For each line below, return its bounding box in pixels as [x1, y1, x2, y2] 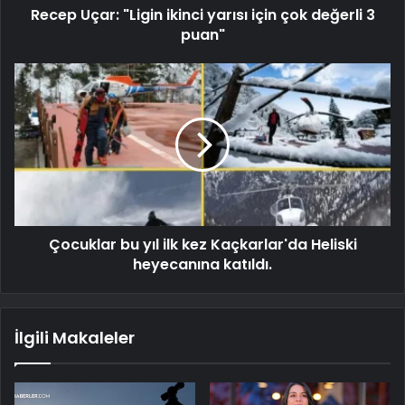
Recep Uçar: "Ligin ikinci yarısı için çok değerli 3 [30, 4, 375, 25]
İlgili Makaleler [14, 325, 135, 349]
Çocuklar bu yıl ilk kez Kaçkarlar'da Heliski [48, 233, 357, 255]
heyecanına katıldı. [133, 253, 272, 275]
